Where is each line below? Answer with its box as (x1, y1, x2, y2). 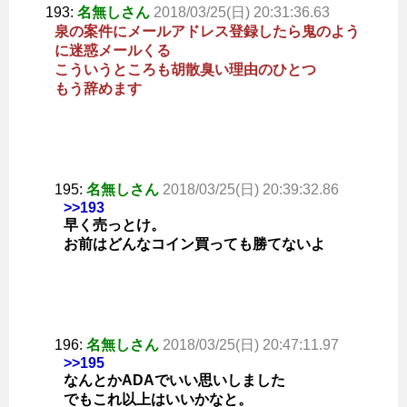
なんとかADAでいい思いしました (64, 372, 285, 389)
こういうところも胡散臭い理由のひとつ (55, 62, 316, 78)
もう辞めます (55, 81, 142, 97)
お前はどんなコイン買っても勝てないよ (64, 236, 325, 253)
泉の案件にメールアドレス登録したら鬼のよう (55, 24, 360, 40)
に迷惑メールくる (55, 43, 171, 59)
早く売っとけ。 (64, 217, 165, 233)
